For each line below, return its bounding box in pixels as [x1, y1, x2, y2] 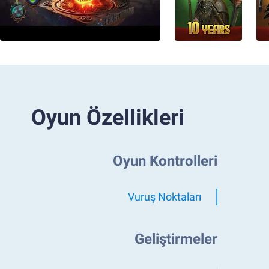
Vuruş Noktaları [128, 190, 201, 203]
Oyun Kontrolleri [113, 153, 217, 169]
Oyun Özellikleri [31, 105, 184, 130]
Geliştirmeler [134, 231, 217, 247]
